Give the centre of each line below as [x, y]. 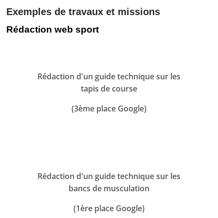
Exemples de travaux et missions [83, 12]
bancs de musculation [109, 189]
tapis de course [109, 89]
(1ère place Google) [109, 209]
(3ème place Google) [109, 109]
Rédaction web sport [53, 30]
